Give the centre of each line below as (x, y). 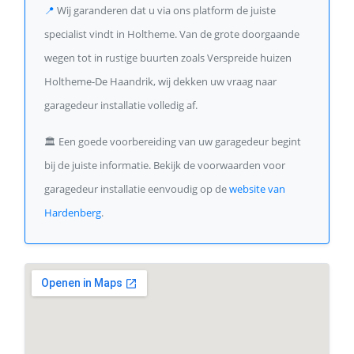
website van (257, 189)
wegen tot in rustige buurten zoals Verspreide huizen (168, 58)
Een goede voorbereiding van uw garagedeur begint (179, 141)
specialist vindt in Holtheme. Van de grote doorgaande (172, 34)
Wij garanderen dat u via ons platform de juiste (165, 10)
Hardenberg (73, 213)
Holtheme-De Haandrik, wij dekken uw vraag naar (160, 81)
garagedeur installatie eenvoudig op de (137, 189)
